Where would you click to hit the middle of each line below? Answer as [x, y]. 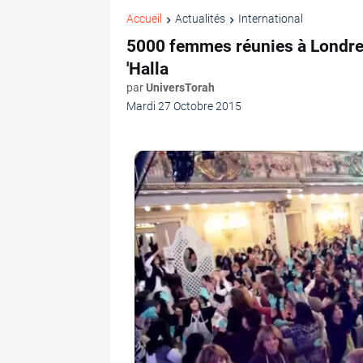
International [270, 19]
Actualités [200, 19]
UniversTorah [180, 87]
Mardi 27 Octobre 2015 [184, 106]
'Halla [147, 68]
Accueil [144, 19]
